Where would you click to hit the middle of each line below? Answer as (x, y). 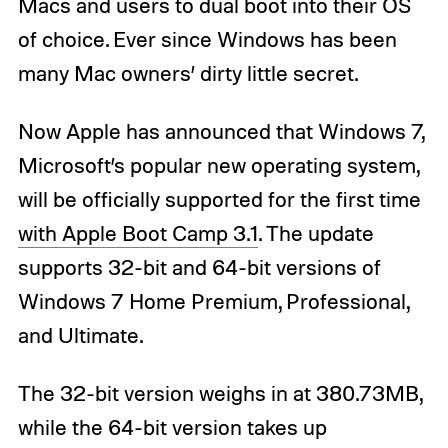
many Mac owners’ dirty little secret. (187, 73)
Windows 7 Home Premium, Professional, (213, 301)
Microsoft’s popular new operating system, (218, 165)
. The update (315, 233)
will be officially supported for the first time (219, 199)
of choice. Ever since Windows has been (207, 39)
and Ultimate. (80, 335)
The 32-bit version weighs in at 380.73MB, (219, 393)
